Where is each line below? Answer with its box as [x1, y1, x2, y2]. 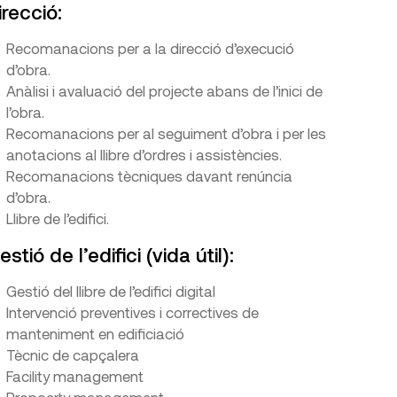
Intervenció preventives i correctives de [5, 303, 259, 321]
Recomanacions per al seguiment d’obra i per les [5, 124, 326, 142]
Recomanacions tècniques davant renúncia [5, 167, 292, 184]
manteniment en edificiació [5, 324, 184, 342]
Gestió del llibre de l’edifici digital [5, 282, 215, 300]
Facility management [5, 367, 144, 385]
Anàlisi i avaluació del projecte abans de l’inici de [5, 82, 323, 99]
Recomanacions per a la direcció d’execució [5, 39, 294, 57]
